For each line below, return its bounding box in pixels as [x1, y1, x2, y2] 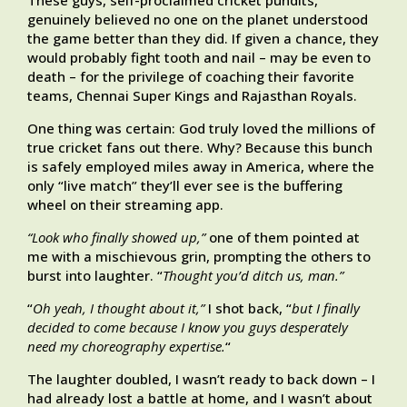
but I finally [292, 299, 360, 318]
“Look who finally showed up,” [27, 228, 205, 247]
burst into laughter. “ [27, 266, 163, 285]
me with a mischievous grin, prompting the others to [27, 247, 371, 266]
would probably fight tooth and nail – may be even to [27, 48, 371, 67]
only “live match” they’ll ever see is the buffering [27, 176, 342, 195]
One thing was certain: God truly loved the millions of [27, 119, 375, 138]
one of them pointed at [205, 228, 360, 247]
